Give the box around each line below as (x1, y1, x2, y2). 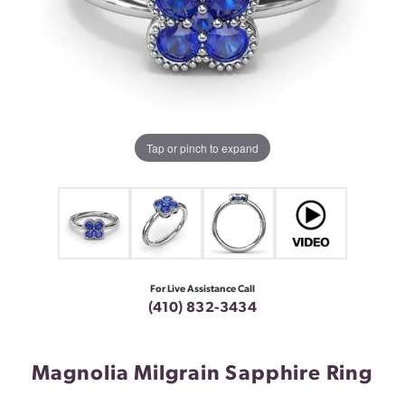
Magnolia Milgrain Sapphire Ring (32, 364, 373, 386)
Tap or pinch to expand (146, 139, 259, 155)
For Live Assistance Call (150, 285, 255, 296)
